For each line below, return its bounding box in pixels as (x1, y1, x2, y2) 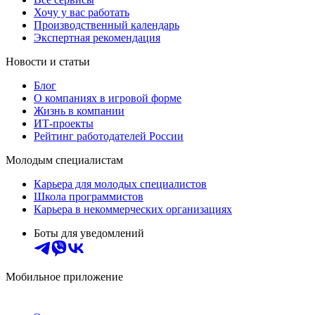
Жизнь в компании (34, 104, 124, 117)
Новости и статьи (6, 55, 90, 67)
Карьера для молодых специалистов (34, 177, 207, 190)
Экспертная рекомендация (34, 31, 160, 44)
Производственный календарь (34, 18, 179, 31)
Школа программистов (34, 190, 143, 202)
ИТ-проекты (34, 117, 94, 129)
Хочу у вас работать (34, 6, 129, 18)
